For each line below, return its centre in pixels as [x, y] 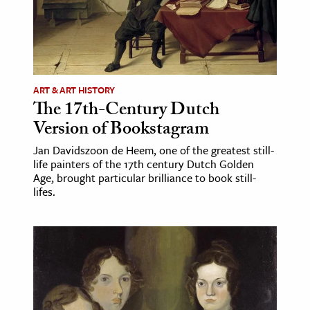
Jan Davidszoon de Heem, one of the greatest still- [154, 150]
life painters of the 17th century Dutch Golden [144, 164]
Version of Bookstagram [121, 130]
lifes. [44, 191]
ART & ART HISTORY [74, 90]
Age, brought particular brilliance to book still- [145, 177]
